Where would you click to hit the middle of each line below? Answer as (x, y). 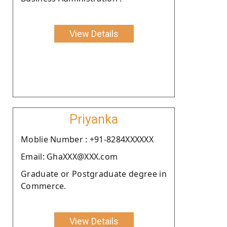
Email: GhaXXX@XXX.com (69, 156)
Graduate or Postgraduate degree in (94, 174)
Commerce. (44, 186)
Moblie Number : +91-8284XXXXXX (87, 139)
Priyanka (94, 119)
